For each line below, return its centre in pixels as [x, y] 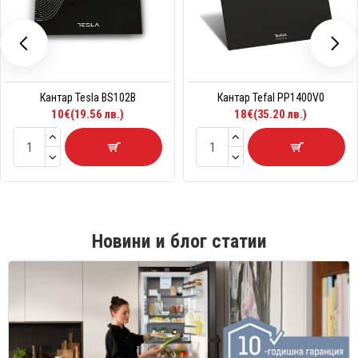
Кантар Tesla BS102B [88, 98]
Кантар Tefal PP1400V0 [270, 98]
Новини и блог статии [179, 242]
